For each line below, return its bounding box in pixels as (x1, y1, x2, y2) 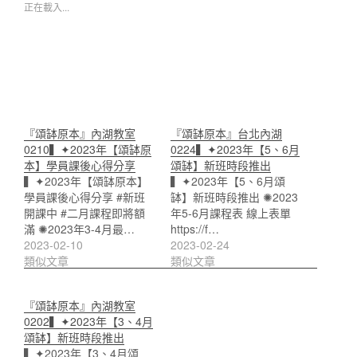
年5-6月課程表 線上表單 (171, 204, 291, 221)
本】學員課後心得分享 (24, 156, 135, 173)
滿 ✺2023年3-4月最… (24, 220, 135, 237)
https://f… (171, 220, 219, 237)
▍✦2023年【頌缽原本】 (24, 172, 148, 189)
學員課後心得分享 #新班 (24, 188, 145, 205)
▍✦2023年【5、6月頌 (171, 172, 285, 189)
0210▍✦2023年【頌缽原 (24, 140, 151, 157)
